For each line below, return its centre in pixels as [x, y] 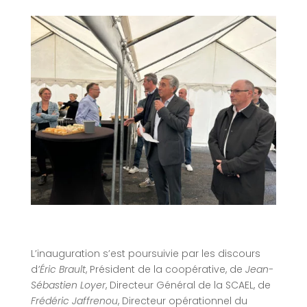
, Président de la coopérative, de [165, 269]
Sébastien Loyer [68, 285]
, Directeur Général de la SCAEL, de [188, 285]
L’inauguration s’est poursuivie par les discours [145, 253]
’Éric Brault [61, 269]
